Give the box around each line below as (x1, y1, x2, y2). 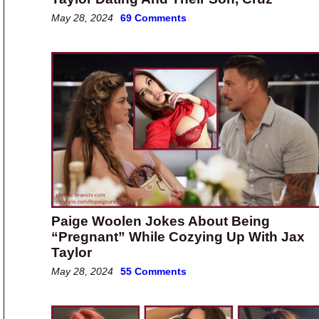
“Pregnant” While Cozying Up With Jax (51, 229, 305, 244)
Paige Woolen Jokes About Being (51, 213, 270, 229)
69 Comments (120, 12, 187, 24)
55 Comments (120, 265, 187, 277)
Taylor (51, 244, 92, 260)
